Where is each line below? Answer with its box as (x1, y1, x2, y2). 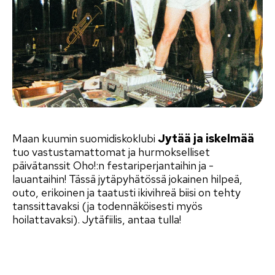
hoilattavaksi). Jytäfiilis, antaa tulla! (12, 212, 181, 227)
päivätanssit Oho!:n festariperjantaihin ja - (12, 158, 214, 173)
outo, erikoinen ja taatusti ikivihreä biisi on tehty (12, 185, 241, 200)
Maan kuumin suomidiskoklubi (12, 131, 158, 146)
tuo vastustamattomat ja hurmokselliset (12, 145, 210, 160)
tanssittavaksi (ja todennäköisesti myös (12, 199, 203, 214)
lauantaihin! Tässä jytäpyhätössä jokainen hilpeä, (12, 172, 242, 187)
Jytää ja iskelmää (158, 131, 254, 146)
